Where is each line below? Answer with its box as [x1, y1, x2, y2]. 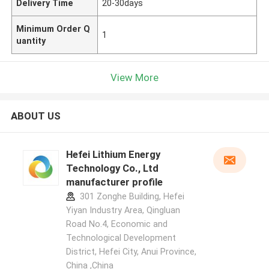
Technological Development [65, 233, 176, 243]
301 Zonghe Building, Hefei [77, 192, 184, 202]
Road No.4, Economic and [65, 219, 168, 229]
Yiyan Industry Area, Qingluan [65, 205, 180, 216]
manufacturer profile [65, 176, 163, 189]
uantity [16, 35, 46, 46]
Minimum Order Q [16, 23, 91, 34]
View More [110, 71, 159, 83]
